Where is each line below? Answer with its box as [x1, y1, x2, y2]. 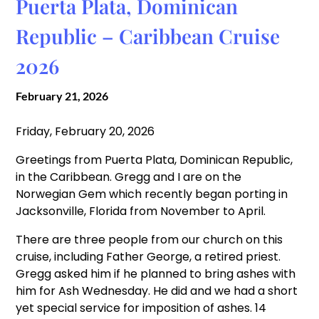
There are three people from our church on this [16, 231, 283, 248]
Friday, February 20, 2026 [16, 123, 155, 140]
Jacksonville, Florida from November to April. [16, 203, 266, 219]
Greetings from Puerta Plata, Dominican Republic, [16, 152, 293, 168]
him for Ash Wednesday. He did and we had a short [16, 283, 298, 299]
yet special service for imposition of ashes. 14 [16, 300, 267, 316]
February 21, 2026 [16, 89, 109, 103]
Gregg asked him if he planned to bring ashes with [16, 266, 296, 282]
